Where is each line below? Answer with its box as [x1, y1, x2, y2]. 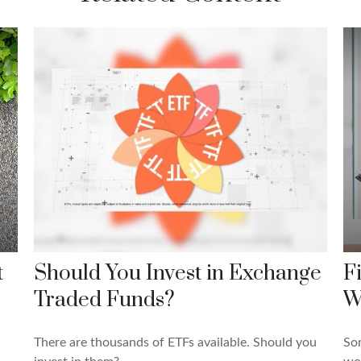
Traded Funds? [34, 287, 176, 313]
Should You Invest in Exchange [34, 260, 322, 287]
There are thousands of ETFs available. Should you [34, 336, 317, 349]
